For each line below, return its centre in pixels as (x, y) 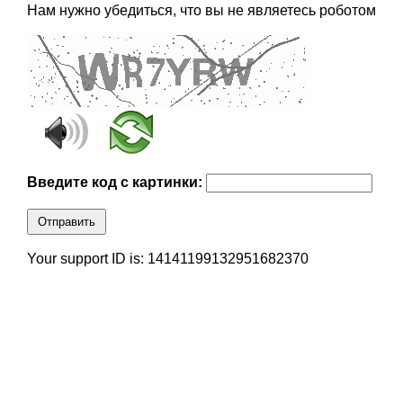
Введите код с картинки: (116, 183)
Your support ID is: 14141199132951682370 (167, 259)
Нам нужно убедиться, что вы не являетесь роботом (201, 11)
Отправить (66, 222)
